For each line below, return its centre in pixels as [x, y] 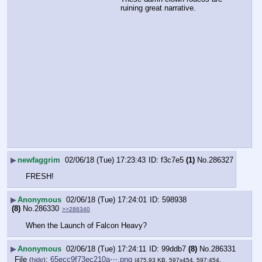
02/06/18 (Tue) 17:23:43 [105, 160]
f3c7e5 [172, 160]
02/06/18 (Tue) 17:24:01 [106, 200]
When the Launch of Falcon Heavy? [86, 226]
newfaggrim [39, 160]
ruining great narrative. [158, 8]
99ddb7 [174, 249]
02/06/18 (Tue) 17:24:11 [106, 249]
